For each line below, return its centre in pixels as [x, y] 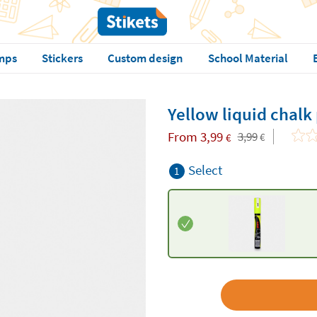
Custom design [145, 58]
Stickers [62, 58]
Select [205, 170]
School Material [248, 58]
